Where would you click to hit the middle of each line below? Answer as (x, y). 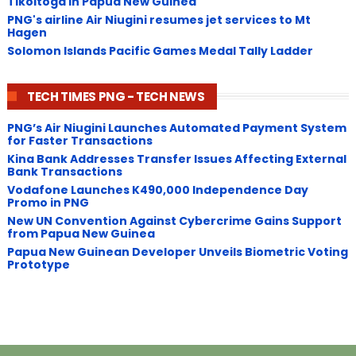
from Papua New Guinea (81, 233)
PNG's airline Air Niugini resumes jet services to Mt (159, 19)
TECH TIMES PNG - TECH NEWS (116, 97)
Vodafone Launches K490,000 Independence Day (157, 190)
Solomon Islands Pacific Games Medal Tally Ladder (160, 50)
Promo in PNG (48, 202)
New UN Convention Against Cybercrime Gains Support (174, 221)
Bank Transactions (64, 171)
